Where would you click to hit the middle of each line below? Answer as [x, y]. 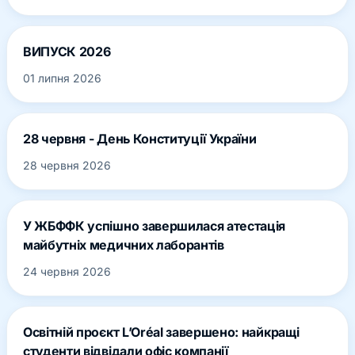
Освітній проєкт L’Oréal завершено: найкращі [161, 332]
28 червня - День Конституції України [140, 138]
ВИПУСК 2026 [67, 51]
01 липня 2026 [62, 78]
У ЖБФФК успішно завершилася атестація [155, 225]
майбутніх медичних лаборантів [124, 244]
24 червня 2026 [67, 271]
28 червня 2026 [67, 165]
